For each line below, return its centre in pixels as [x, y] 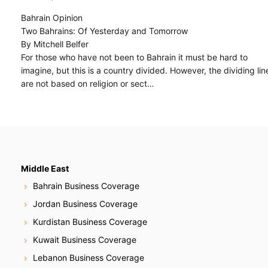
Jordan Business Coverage [85, 204]
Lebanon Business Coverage [89, 258]
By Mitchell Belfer [55, 44]
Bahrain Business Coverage [86, 186]
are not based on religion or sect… [88, 83]
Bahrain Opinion [52, 17]
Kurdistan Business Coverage [90, 222]
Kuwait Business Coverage [85, 240]
